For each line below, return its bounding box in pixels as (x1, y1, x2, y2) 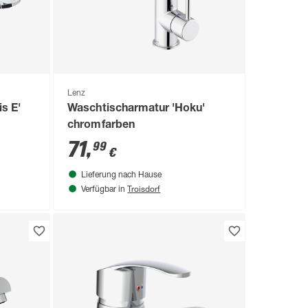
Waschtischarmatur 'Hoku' (67, 103, 205, 115)
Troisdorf (127, 182, 161, 194)
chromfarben (67, 120, 135, 131)
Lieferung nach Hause (81, 170, 162, 179)
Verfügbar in (81, 185, 128, 194)
